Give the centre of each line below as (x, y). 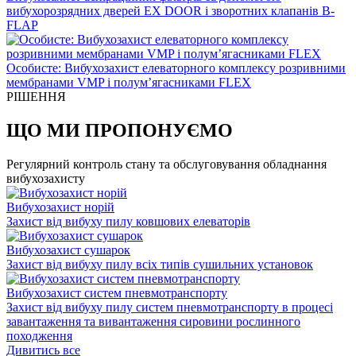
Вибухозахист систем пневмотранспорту (117, 292)
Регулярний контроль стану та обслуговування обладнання (166, 164)
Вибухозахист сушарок (68, 250)
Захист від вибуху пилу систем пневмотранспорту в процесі (170, 307)
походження (39, 335)
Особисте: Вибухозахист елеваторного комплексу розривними (176, 68)
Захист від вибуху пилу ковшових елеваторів (128, 221)
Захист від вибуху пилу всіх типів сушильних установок (160, 264)
